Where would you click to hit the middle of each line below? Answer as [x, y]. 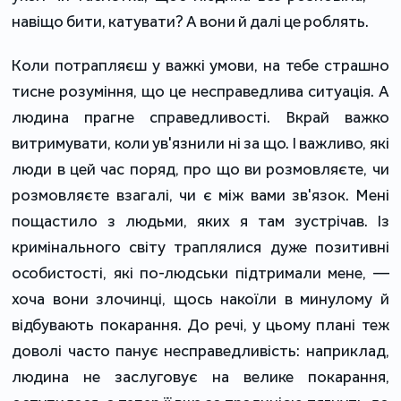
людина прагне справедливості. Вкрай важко [200, 117]
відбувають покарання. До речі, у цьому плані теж [200, 324]
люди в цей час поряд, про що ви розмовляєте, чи [200, 169]
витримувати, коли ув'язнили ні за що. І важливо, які [200, 143]
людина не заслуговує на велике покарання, [200, 376]
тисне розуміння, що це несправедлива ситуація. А [200, 91]
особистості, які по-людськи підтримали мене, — [200, 273]
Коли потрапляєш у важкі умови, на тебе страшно [200, 65]
